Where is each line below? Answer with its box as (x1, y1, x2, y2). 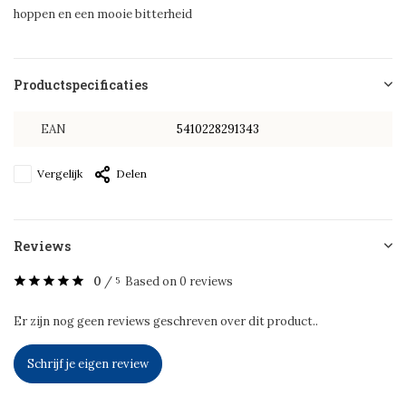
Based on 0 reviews (125, 274, 233, 289)
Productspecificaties (14, 76, 148, 93)
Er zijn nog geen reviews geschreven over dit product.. (14, 314, 318, 329)
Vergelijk (37, 167, 82, 180)
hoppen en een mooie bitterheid (14, 6, 192, 22)
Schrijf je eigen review (27, 356, 149, 372)
